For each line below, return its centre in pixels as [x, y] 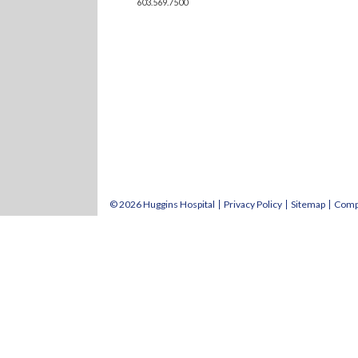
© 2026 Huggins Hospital [162, 205]
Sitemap [308, 205]
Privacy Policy [253, 205]
